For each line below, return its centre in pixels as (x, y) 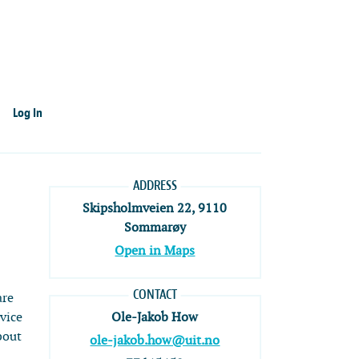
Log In (27, 113)
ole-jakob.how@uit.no (155, 341)
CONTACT (155, 294)
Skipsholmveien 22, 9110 (155, 208)
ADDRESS (155, 185)
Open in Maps (155, 251)
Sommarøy (155, 228)
